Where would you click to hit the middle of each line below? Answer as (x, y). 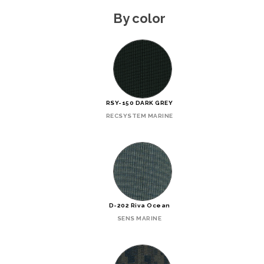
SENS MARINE (139, 218)
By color (139, 18)
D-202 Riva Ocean (139, 205)
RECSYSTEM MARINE (139, 115)
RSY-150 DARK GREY (139, 103)
